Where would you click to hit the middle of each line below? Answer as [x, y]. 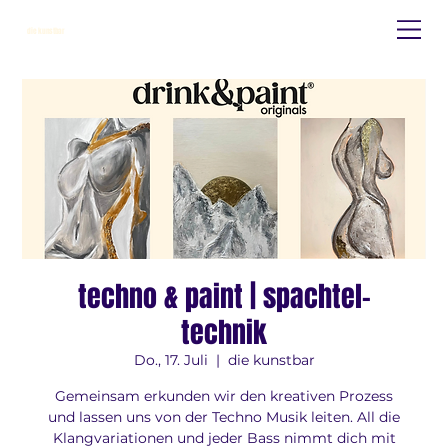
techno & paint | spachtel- [224, 297]
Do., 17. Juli [170, 360]
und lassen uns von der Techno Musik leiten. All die [224, 417]
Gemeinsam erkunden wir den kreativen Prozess [224, 396]
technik [224, 333]
